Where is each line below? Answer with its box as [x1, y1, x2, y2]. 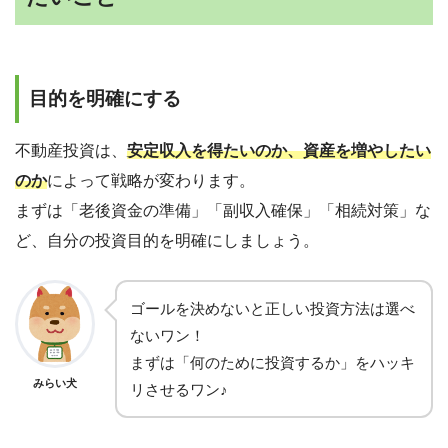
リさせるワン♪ [130, 381, 228, 399]
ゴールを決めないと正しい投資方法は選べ [130, 300, 415, 318]
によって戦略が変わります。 [47, 172, 255, 190]
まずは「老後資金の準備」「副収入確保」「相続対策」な [15, 202, 431, 220]
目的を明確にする [29, 88, 181, 110]
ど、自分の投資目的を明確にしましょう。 [15, 232, 319, 250]
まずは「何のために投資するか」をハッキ [130, 354, 415, 372]
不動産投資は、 [15, 142, 127, 160]
